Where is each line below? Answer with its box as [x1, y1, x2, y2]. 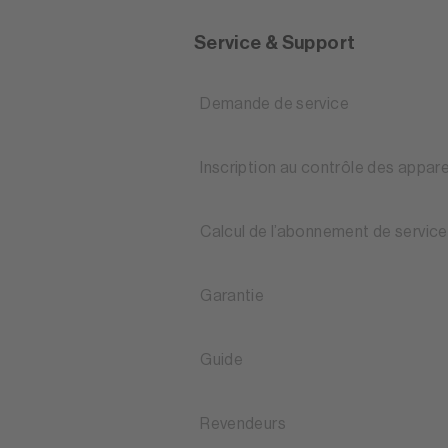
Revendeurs [200, 416, 286, 433]
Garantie [200, 288, 265, 305]
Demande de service [200, 96, 349, 113]
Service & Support [193, 33, 356, 53]
